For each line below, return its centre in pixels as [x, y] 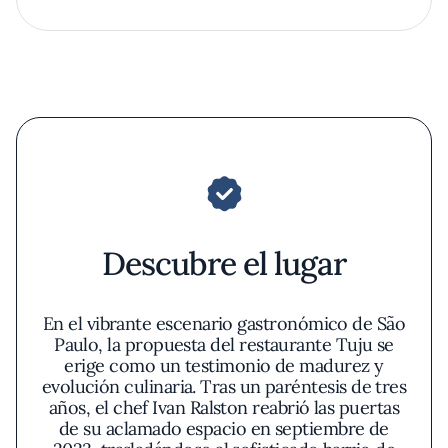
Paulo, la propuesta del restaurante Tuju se [224, 344]
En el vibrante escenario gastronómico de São [224, 323]
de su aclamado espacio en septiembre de [224, 428]
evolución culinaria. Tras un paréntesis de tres [224, 386]
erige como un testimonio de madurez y [224, 365]
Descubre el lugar [224, 263]
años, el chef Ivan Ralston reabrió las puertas [224, 407]
